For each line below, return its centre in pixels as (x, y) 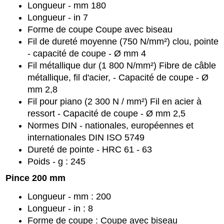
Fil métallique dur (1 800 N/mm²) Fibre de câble (122, 66)
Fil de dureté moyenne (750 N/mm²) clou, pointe (123, 42)
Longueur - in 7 (58, 18)
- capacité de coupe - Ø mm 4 (87, 54)
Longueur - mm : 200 (69, 197)
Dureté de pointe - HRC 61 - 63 (91, 150)
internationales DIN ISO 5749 (86, 138)
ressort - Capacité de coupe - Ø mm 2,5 (106, 114)
